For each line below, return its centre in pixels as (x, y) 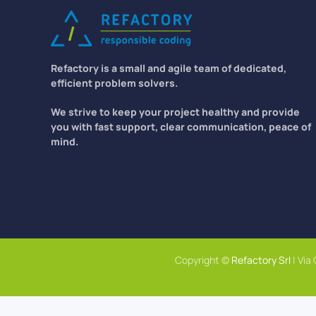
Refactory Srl (261, 260)
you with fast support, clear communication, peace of (181, 127)
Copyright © (203, 260)
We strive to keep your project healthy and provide (175, 112)
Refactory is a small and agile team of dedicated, (169, 68)
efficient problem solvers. (114, 83)
